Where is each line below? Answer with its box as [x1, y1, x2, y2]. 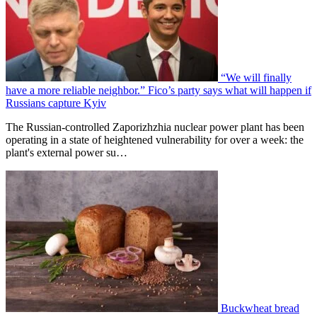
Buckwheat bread [221, 301, 299, 314]
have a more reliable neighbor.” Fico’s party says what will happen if [6, 83, 311, 96]
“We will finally [221, 71, 292, 83]
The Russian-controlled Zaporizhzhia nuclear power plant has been [6, 120, 304, 133]
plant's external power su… [6, 146, 127, 158]
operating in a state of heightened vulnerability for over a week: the [6, 133, 304, 146]
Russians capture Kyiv [6, 96, 106, 109]
